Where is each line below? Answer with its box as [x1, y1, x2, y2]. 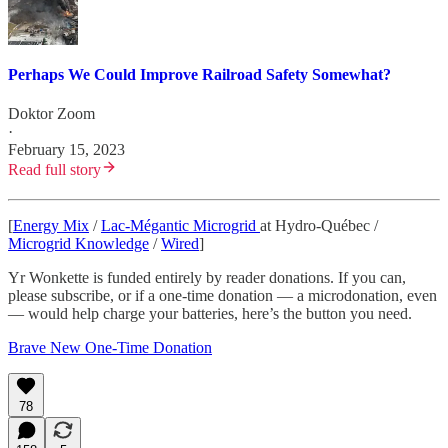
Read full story [8, 161, 101, 179]
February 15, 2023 [8, 141, 125, 159]
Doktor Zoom [8, 105, 95, 123]
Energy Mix [13, 217, 89, 235]
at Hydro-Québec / [260, 217, 378, 235]
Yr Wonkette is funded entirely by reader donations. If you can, [8, 269, 406, 287]
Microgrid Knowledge [8, 235, 149, 253]
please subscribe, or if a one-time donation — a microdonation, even [8, 287, 437, 305]
